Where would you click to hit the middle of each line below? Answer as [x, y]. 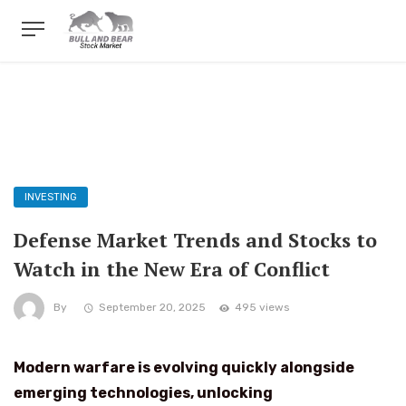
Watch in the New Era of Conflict [172, 269]
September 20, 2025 [152, 308]
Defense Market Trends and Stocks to [195, 240]
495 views [262, 308]
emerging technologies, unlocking [143, 393]
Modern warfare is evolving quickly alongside [184, 367]
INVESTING [51, 197]
